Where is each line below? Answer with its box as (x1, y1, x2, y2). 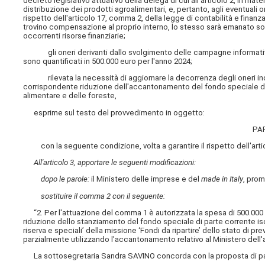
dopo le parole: (41, 174, 90, 184)
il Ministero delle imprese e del (89, 174, 202, 184)
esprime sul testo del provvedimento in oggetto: (23, 108, 205, 117)
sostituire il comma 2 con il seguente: (41, 191, 166, 201)
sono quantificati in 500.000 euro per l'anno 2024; (23, 57, 193, 66)
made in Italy (201, 174, 244, 184)
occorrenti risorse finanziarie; (23, 31, 126, 41)
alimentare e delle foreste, (23, 91, 117, 101)
